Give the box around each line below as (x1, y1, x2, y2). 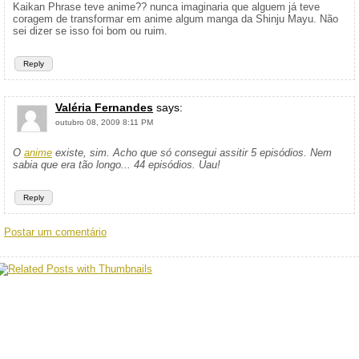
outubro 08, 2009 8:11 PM (55, 118, 153, 127)
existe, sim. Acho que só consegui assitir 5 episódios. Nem (52, 147, 332, 159)
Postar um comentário (4, 226, 107, 238)
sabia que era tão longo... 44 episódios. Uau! (13, 159, 220, 171)
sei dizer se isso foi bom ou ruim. (13, 25, 167, 37)
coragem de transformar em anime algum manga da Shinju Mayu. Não (13, 13, 338, 25)
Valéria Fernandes (55, 101, 153, 114)
